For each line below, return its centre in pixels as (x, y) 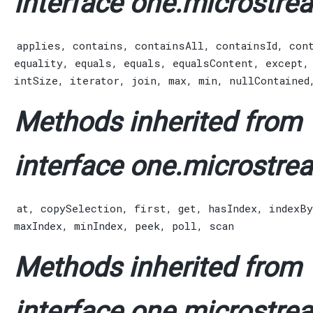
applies (39, 46)
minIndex (99, 226)
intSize (36, 81)
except (284, 63)
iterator (95, 81)
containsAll (169, 46)
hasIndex (233, 209)
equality (38, 63)
